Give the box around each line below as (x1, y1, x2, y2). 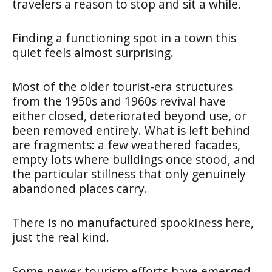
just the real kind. (12, 228, 109, 245)
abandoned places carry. (12, 180, 148, 197)
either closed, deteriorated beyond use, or (12, 107, 246, 124)
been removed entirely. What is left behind (12, 121, 250, 138)
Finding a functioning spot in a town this (12, 29, 236, 46)
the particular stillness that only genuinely (12, 165, 246, 182)
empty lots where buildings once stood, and (12, 151, 255, 168)
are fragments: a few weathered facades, (12, 136, 240, 153)
